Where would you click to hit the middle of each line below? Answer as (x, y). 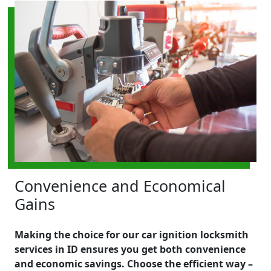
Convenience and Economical (120, 185)
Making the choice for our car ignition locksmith (132, 234)
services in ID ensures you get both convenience (130, 249)
